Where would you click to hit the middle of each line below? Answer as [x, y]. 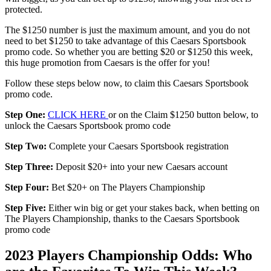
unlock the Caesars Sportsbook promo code [88, 126]
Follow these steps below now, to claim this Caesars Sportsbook [127, 83]
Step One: [25, 115]
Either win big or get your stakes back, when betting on [153, 208]
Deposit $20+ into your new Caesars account [140, 167]
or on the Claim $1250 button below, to [183, 115]
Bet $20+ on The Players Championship [127, 188]
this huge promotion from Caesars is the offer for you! [107, 63]
